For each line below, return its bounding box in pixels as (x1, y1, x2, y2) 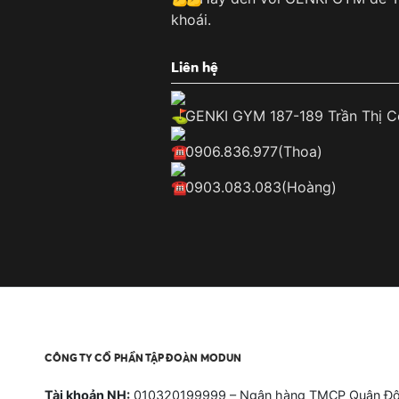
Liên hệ (171, 58, 218, 77)
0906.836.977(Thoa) (185, 142, 322, 161)
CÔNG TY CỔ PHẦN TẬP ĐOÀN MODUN (45, 350, 241, 364)
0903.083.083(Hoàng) (185, 178, 337, 197)
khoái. (171, 11, 211, 29)
